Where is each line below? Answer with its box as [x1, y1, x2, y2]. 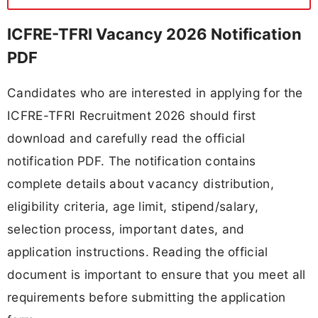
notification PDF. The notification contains [7, 153, 256, 169]
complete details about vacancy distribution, [7, 176, 275, 192]
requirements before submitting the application [7, 290, 286, 305]
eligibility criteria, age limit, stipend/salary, [7, 199, 259, 214]
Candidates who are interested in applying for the [7, 85, 303, 101]
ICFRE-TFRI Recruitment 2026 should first [7, 108, 256, 124]
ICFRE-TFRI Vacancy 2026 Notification [7, 24, 302, 43]
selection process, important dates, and [7, 221, 245, 237]
